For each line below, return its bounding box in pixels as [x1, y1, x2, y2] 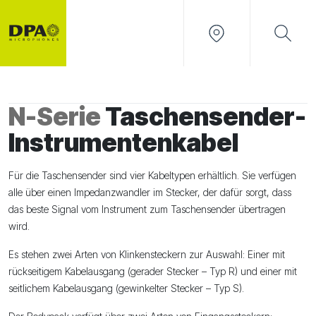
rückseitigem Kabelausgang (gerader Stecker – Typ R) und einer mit [8, 265, 297, 277]
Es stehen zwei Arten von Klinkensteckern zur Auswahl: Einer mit [8, 248, 285, 260]
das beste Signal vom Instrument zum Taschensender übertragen [8, 202, 286, 215]
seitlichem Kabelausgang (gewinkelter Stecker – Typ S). [8, 281, 244, 294]
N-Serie [8, 101, 101, 131]
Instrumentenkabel [8, 127, 238, 157]
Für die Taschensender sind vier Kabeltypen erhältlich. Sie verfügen [8, 169, 296, 181]
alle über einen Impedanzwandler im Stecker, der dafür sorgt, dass [8, 186, 291, 198]
